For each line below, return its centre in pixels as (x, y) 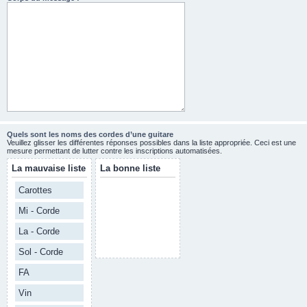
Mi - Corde (39, 211)
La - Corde (39, 231)
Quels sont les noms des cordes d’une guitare (90, 134)
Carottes (35, 190)
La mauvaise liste (49, 168)
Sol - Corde (41, 252)
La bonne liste (130, 168)
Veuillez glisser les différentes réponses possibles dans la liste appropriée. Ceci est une (151, 143)
